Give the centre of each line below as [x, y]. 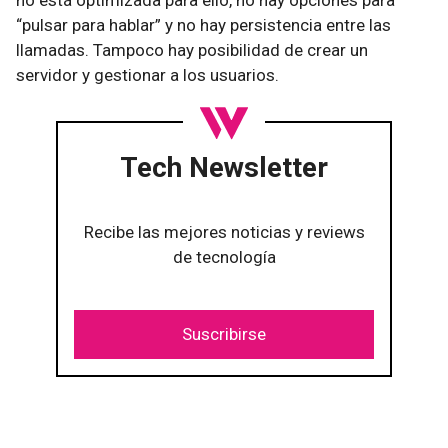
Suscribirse [224, 334]
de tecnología [224, 257]
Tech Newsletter [224, 167]
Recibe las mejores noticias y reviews [224, 232]
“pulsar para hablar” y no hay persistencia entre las [203, 25]
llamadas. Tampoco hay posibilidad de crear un [192, 50]
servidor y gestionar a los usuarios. [147, 75]
